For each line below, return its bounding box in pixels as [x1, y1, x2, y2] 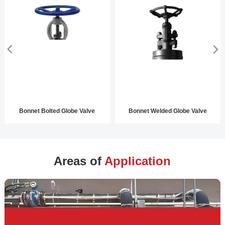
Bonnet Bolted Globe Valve [19, 107, 95, 115]
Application [104, 154, 171, 168]
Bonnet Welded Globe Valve [128, 107, 207, 115]
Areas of [54, 154, 105, 168]
